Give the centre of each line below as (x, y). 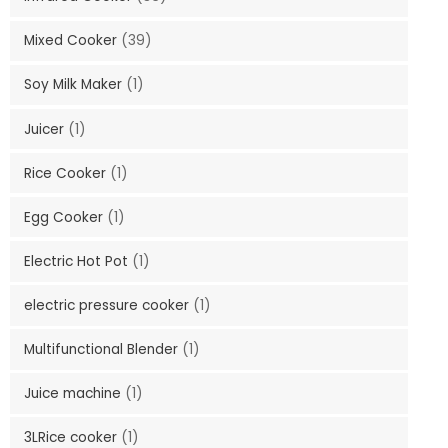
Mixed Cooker (72, 41)
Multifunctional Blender (102, 349)
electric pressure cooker (108, 305)
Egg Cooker (65, 217)
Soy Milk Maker (74, 85)
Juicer (45, 129)
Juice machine (74, 393)
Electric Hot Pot (77, 261)
